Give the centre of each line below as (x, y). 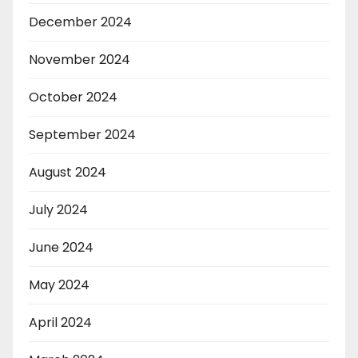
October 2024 (73, 97)
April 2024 (60, 323)
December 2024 (80, 22)
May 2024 (59, 285)
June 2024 (61, 248)
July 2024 (58, 210)
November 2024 (80, 60)
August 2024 (68, 173)
